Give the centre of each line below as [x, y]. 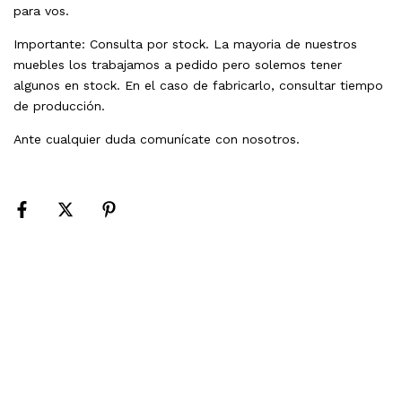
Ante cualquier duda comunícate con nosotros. [159, 139]
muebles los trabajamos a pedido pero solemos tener [178, 65]
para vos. [41, 11]
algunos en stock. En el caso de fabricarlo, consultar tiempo [198, 85]
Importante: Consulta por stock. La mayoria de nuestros [185, 44]
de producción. [59, 106]
